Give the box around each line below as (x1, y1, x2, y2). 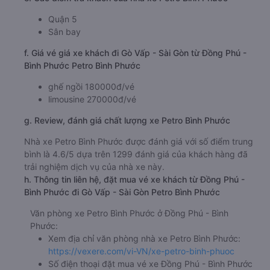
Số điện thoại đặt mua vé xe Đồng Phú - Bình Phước (48, 259, 253, 269)
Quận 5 (48, 14, 77, 24)
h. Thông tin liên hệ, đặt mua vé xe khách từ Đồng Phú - (24, 174, 245, 184)
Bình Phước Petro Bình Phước (24, 60, 140, 71)
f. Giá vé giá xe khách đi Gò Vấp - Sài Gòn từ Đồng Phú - (24, 48, 246, 58)
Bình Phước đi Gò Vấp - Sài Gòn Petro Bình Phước (24, 187, 220, 197)
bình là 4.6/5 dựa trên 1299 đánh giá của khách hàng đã (24, 149, 248, 159)
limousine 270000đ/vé (48, 94, 136, 104)
